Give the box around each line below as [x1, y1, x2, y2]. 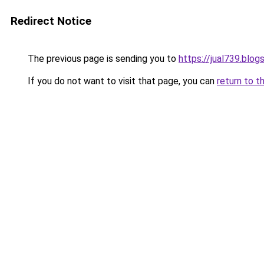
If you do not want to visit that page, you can [25, 75, 217, 87]
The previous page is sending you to [25, 53, 179, 64]
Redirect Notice [11, 14, 91, 28]
